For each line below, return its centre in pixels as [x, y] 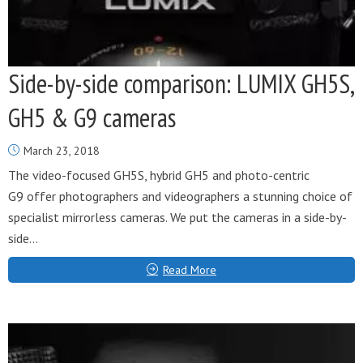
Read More [190, 270]
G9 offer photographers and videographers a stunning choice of [180, 196]
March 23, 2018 [62, 151]
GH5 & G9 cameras [92, 117]
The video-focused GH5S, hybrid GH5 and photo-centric [159, 175]
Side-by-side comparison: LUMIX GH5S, [181, 83]
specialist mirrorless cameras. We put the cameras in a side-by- [177, 217]
